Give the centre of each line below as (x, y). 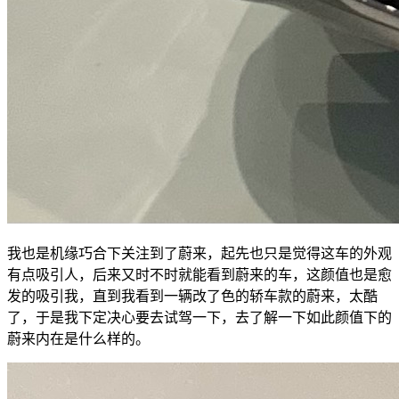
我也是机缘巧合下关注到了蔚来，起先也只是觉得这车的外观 (199, 254)
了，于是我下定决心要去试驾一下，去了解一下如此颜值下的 (199, 318)
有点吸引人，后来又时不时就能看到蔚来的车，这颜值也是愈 (199, 275)
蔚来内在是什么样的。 (78, 339)
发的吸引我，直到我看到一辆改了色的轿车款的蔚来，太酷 (192, 297)
